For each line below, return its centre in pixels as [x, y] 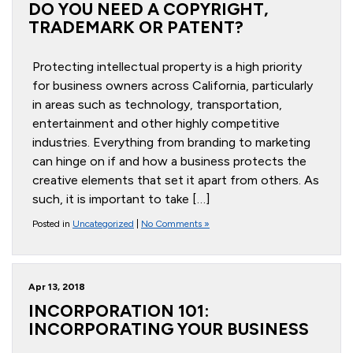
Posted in [52, 224]
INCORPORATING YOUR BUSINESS [169, 329]
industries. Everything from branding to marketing [171, 142]
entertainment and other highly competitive [156, 123]
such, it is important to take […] [121, 199]
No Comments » [175, 224]
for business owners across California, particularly [173, 85]
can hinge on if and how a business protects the [169, 161]
